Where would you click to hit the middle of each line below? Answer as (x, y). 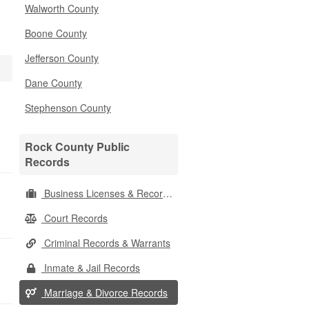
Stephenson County (68, 108)
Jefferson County (62, 58)
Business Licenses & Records (102, 193)
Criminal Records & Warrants (106, 243)
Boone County (56, 33)
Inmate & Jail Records (91, 268)
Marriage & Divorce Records (104, 292)
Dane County (53, 83)
